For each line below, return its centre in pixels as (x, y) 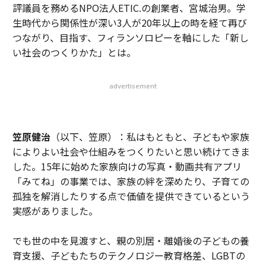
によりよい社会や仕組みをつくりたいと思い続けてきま (131, 151)
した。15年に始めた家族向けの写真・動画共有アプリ (127, 166)
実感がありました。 (55, 210)
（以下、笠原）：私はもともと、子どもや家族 (150, 136)
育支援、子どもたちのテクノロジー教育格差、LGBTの (129, 255)
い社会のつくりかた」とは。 (74, 52)
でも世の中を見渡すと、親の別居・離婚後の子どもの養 (131, 240)
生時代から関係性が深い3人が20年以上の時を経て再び (129, 22)
